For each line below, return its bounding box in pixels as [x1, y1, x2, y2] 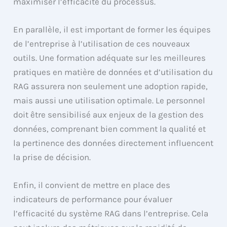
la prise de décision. [13, 152, 91, 163]
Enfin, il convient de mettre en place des [13, 180, 171, 191]
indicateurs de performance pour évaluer [13, 194, 173, 205]
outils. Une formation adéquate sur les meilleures [13, 53, 206, 63]
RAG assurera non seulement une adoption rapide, [13, 81, 208, 92]
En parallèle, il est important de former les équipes [13, 24, 211, 35]
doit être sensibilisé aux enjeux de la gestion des [13, 109, 204, 120]
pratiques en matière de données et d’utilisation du [13, 67, 213, 78]
